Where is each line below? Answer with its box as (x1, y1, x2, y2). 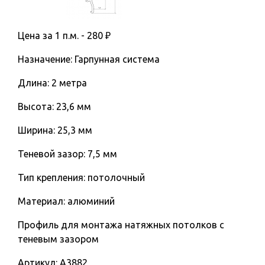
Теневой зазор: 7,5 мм (18, 148, 117, 159)
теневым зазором (18, 234, 99, 244)
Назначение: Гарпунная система (18, 54, 160, 64)
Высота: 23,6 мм (18, 101, 91, 112)
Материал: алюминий (18, 196, 115, 206)
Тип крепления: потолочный (18, 172, 145, 183)
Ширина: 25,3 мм (18, 125, 92, 135)
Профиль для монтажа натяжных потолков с (18, 219, 224, 230)
